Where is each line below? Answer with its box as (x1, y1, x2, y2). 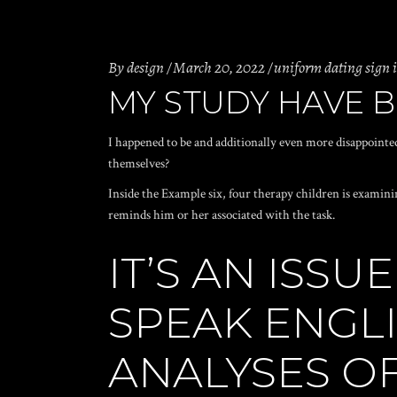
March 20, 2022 (173, 57, 265, 78)
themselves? (108, 155, 169, 172)
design (127, 57, 164, 78)
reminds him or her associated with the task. (108, 206, 335, 223)
